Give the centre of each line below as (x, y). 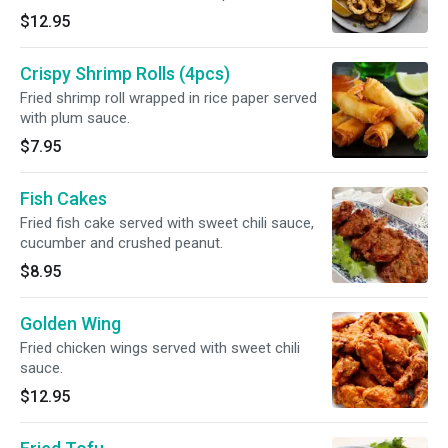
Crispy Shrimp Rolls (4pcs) (125, 73)
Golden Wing (70, 323)
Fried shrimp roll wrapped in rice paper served (168, 98)
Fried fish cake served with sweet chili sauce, (167, 223)
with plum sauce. (75, 118)
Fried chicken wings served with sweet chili (160, 348)
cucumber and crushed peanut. (121, 243)
